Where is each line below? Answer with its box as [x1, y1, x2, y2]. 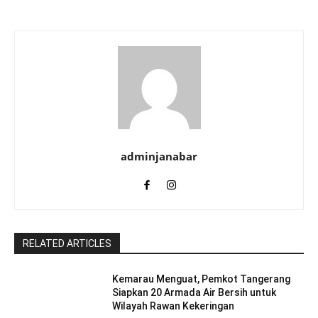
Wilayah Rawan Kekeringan [112, 300, 235, 312]
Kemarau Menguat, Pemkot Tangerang [112, 273, 291, 285]
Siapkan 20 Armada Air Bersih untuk [112, 286, 277, 298]
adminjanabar [121, 148, 197, 163]
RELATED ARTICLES [23, 237, 111, 249]
